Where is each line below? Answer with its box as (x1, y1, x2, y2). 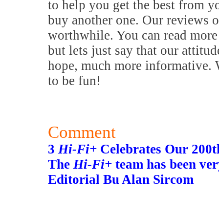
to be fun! (48, 73, 101, 88)
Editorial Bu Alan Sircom (48, 172, 194, 187)
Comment (48, 123, 116, 141)
